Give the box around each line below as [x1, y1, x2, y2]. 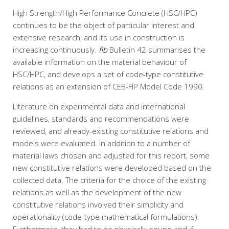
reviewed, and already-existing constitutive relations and [13, 126, 209, 136]
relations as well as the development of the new [13, 187, 181, 197]
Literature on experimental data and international [13, 101, 185, 111]
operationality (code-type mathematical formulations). [13, 212, 199, 222]
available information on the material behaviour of [13, 57, 187, 67]
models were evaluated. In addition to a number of [13, 138, 190, 148]
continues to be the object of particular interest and [13, 20, 194, 30]
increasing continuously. [13, 44, 99, 55]
